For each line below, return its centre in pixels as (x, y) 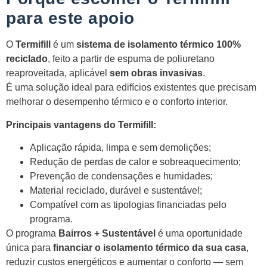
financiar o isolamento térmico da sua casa (150, 248)
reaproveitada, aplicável (58, 73)
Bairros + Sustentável (107, 234)
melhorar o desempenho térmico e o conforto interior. (117, 102)
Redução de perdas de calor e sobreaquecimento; (135, 162)
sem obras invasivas (156, 73)
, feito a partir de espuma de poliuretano (131, 59)
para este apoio (70, 18)
